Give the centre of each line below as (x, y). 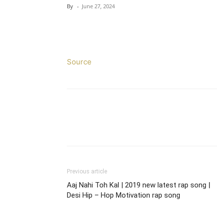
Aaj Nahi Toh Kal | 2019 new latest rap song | (139, 185)
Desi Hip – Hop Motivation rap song (124, 195)
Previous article (87, 171)
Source (79, 62)
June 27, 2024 (98, 6)
